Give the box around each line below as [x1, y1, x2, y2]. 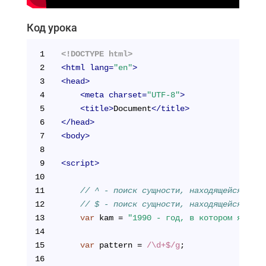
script [65, 158, 94, 168]
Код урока [26, 21, 77, 34]
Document [113, 103, 151, 113]
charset [108, 90, 142, 100]
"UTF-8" [146, 90, 180, 100]
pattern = [94, 240, 147, 250]
